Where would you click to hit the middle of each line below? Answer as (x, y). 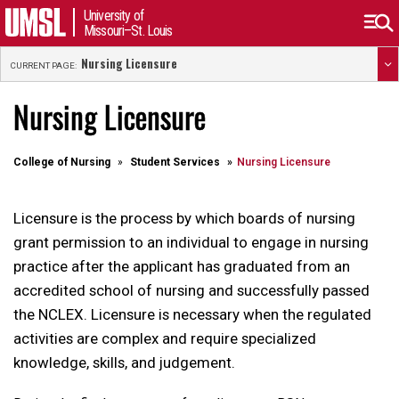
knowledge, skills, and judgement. (124, 362)
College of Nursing (62, 162)
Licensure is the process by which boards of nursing (184, 218)
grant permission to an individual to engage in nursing (191, 242)
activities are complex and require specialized (165, 338)
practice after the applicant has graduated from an (182, 266)
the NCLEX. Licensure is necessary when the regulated (192, 314)
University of (114, 16)
